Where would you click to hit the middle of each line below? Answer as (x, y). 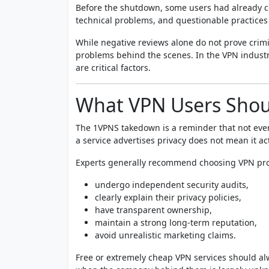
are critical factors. (113, 67)
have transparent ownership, (153, 210)
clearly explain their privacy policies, (168, 197)
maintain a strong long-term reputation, (176, 222)
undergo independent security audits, (172, 184)
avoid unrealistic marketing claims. (165, 235)
